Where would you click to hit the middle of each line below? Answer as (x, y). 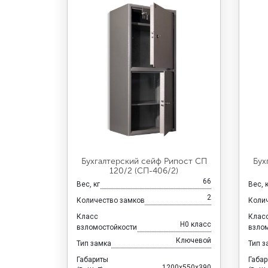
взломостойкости (106, 227)
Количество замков (110, 200)
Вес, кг (88, 184)
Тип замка (94, 243)
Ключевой (194, 240)
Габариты (92, 259)
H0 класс (196, 224)
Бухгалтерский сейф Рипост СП (144, 161)
